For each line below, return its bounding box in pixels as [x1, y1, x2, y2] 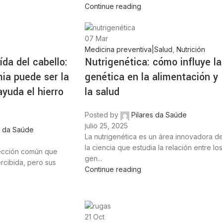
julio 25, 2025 [85, 121, 128, 130]
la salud [85, 85, 120, 100]
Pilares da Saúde [131, 111, 187, 119]
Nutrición [176, 45, 206, 54]
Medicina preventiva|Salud [85, 45, 173, 54]
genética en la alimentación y [85, 70, 219, 85]
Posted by [85, 111, 119, 119]
